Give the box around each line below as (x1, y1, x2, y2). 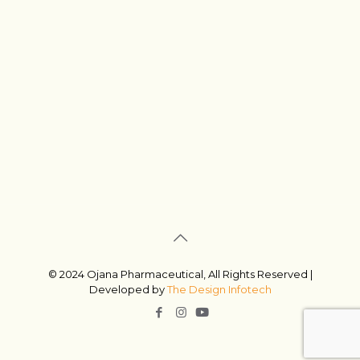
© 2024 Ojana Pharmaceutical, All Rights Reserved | (47, 267, 313, 280)
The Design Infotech (166, 282, 272, 296)
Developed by (88, 282, 167, 296)
